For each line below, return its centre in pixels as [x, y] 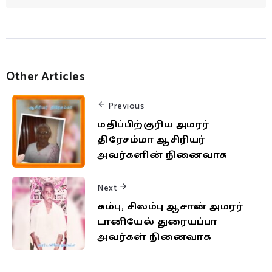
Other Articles [46, 76]
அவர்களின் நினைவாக [162, 155]
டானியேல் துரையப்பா [157, 222]
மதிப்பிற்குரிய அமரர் [153, 125]
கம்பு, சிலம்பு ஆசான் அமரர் [170, 207]
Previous [126, 107]
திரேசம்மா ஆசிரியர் [151, 140]
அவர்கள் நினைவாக [154, 237]
